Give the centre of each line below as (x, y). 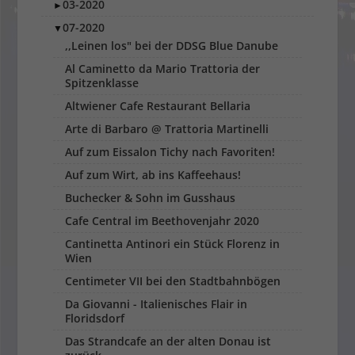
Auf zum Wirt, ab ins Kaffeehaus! (153, 175)
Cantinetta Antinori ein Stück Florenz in (173, 244)
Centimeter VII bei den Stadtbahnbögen (173, 281)
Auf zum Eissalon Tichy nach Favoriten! (170, 152)
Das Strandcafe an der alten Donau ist (168, 342)
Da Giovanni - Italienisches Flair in (157, 304)
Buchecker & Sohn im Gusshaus (151, 198)
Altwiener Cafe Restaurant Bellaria (158, 106)
